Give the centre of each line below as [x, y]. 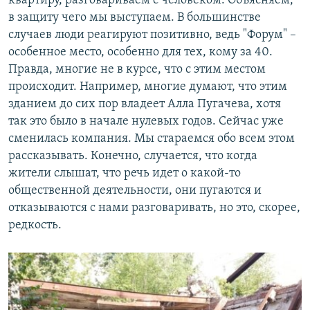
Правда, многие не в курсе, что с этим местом [137, 70]
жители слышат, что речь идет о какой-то [125, 174]
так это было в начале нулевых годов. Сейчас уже [146, 122]
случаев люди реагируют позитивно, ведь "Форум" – [152, 35]
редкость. [35, 226]
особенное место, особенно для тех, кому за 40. [140, 53]
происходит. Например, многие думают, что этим [148, 87]
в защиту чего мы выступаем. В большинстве [135, 18]
